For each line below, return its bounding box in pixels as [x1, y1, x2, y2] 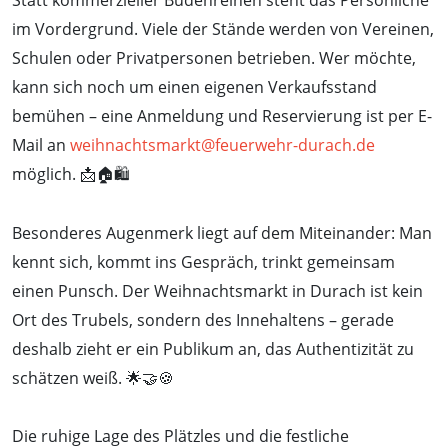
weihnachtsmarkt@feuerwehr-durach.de [70, 134, 375, 157]
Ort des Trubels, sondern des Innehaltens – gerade [12, 308, 394, 331]
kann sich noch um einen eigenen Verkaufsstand [12, 76, 377, 99]
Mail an [12, 134, 70, 157]
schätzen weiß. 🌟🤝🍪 [12, 366, 174, 389]
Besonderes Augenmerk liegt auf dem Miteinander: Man [12, 221, 432, 244]
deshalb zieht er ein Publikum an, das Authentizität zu [12, 337, 414, 360]
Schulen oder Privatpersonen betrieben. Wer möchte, [12, 47, 416, 70]
